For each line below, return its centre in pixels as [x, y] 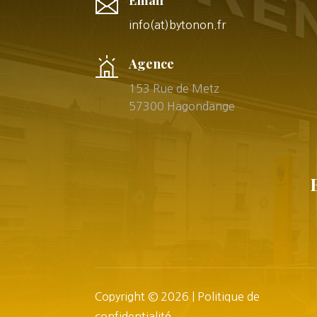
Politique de [229, 297]
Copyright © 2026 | [146, 297]
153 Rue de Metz [174, 88]
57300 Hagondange [181, 106]
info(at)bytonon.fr [177, 25]
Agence [151, 63]
